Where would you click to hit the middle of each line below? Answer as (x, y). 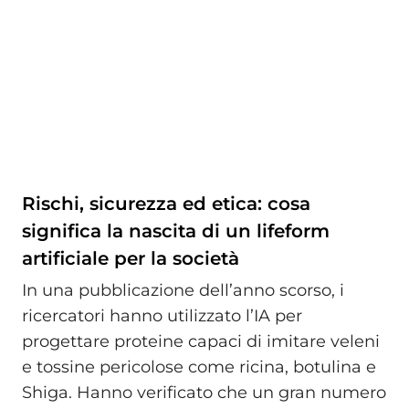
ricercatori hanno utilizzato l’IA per (162, 316)
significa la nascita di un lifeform (176, 231)
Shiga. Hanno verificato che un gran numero (204, 393)
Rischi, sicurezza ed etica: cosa (166, 203)
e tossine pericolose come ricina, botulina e (199, 367)
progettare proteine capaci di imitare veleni (201, 342)
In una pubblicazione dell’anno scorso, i (183, 291)
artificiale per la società (131, 258)
